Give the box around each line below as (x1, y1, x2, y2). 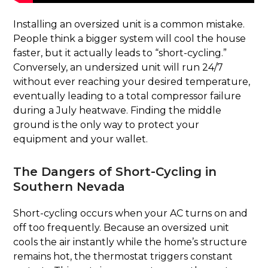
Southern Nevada (13, 179, 126, 194)
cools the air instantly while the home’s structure (13, 236, 248, 248)
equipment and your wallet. (13, 133, 148, 145)
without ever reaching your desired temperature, (13, 76, 251, 88)
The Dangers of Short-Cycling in (13, 165, 217, 179)
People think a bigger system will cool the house (13, 33, 246, 45)
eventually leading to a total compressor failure (13, 90, 242, 102)
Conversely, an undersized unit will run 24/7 (13, 62, 224, 74)
